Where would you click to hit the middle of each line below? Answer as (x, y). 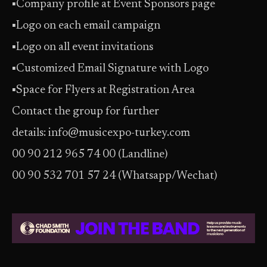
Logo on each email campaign (88, 26)
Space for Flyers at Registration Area (105, 90)
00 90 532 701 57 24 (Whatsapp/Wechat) (114, 176)
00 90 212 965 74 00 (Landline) (90, 155)
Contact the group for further (86, 112)
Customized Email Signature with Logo (112, 69)
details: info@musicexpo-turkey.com (101, 133)
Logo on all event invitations (85, 47)
